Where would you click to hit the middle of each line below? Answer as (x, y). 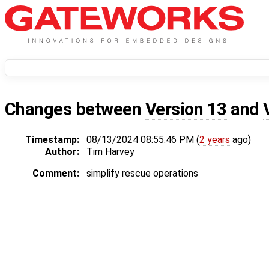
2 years (215, 140)
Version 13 (186, 110)
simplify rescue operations (142, 174)
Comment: (56, 174)
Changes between (75, 110)
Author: (62, 152)
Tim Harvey (110, 152)
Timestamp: (52, 140)
